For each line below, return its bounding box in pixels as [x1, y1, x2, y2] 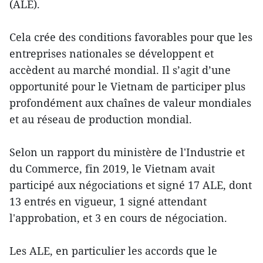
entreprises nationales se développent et [9, 46, 214, 61]
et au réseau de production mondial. [9, 112, 192, 127]
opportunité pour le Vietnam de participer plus [9, 79, 245, 94]
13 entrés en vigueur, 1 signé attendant [9, 194, 207, 209]
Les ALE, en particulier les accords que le [9, 244, 217, 258]
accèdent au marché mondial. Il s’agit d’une [9, 63, 231, 77]
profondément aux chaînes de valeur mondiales [9, 96, 251, 110]
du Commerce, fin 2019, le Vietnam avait [9, 161, 215, 176]
